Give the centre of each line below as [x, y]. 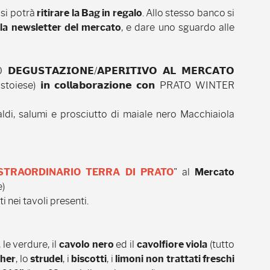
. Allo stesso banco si [188, 13]
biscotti [89, 259]
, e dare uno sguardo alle [178, 27]
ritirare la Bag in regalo [89, 13]
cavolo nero [87, 244]
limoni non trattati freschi [175, 259]
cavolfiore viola [172, 244]
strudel [47, 259]
